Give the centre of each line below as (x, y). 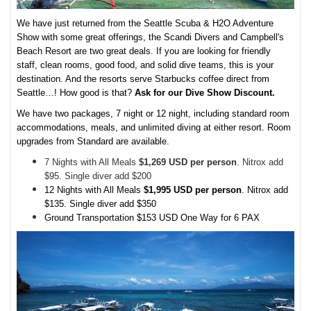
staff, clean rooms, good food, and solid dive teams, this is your (145, 65)
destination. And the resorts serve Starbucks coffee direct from (143, 79)
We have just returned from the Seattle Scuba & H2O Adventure (145, 24)
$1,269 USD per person (188, 162)
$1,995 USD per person (193, 190)
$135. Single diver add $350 (102, 204)
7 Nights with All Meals (92, 162)
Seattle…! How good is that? (76, 93)
